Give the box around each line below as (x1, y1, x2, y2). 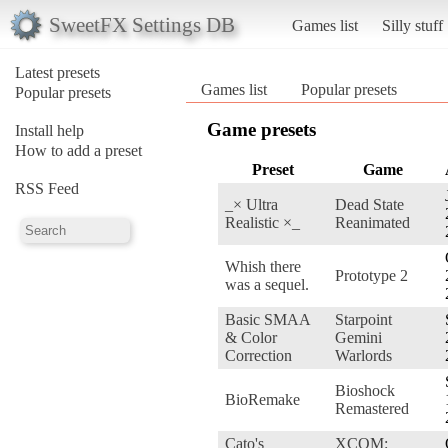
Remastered (335, 399, 409, 417)
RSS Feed (15, 179, 79, 197)
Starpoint (335, 310, 392, 328)
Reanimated (335, 213, 410, 231)
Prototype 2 (335, 266, 408, 284)
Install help (15, 121, 84, 139)
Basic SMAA (225, 310, 310, 328)
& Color (225, 328, 277, 346)
